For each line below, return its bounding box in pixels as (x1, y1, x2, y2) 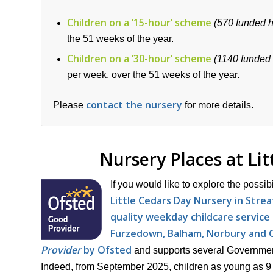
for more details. (182, 100, 253, 111)
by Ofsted (81, 243, 132, 257)
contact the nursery (86, 98, 182, 112)
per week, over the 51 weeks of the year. (67, 69, 239, 80)
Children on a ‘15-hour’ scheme (67, 16, 211, 30)
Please (53, 100, 86, 111)
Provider (41, 243, 81, 257)
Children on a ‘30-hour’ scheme (67, 52, 211, 66)
